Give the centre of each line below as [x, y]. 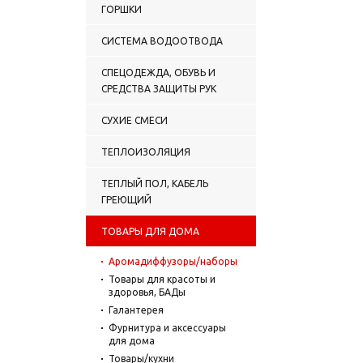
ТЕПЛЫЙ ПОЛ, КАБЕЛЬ [155, 183]
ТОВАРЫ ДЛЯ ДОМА [150, 231]
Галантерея [136, 310]
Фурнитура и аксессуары [167, 327]
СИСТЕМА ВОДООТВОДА [162, 41]
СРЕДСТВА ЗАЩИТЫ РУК [159, 88]
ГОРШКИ [122, 9]
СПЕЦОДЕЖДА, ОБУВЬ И [158, 72]
